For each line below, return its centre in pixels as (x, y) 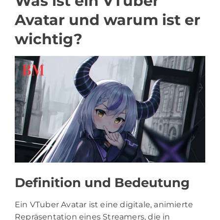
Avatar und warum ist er (108, 20)
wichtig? (49, 39)
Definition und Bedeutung (102, 183)
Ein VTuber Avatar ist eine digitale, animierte (104, 205)
